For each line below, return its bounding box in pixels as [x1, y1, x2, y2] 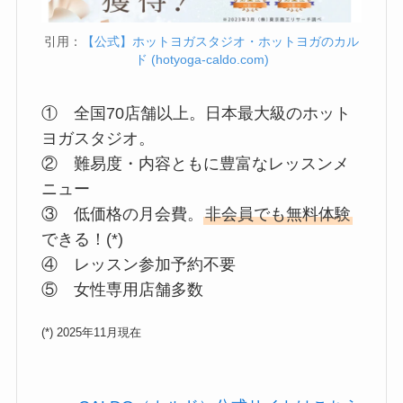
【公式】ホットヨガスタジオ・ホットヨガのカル [82, 34, 359, 49]
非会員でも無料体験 [204, 204, 351, 223]
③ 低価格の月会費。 [40, 204, 203, 223]
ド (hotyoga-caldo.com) [134, 52, 269, 67]
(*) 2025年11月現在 [40, 325, 141, 339]
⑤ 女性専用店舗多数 [40, 280, 203, 299]
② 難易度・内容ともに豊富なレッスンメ [40, 154, 349, 173]
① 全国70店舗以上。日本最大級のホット [40, 103, 351, 122]
